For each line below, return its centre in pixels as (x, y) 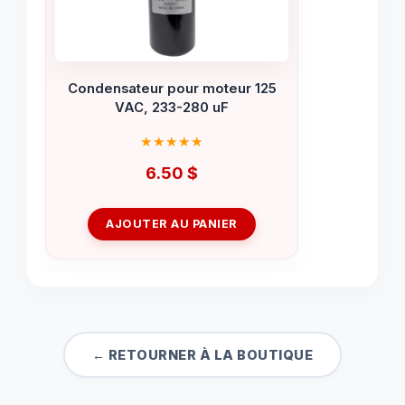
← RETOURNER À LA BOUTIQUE (202, 355)
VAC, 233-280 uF (172, 107)
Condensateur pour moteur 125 (172, 88)
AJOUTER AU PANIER (172, 224)
